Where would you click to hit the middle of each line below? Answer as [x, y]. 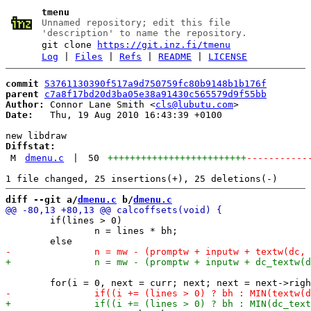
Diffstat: [31, 146]
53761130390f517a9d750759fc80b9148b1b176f [155, 83]
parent [22, 94]
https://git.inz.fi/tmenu [164, 45]
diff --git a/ [42, 199]
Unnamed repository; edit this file [136, 23]
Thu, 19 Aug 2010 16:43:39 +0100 [128, 115]
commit [22, 83]
